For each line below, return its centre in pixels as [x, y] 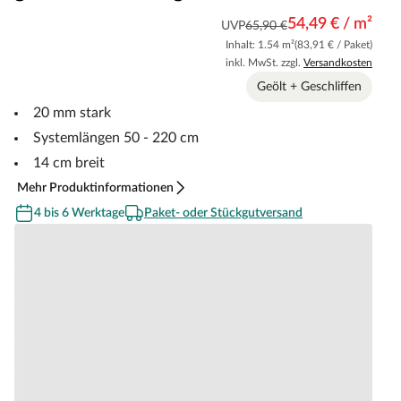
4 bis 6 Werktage [79, 213]
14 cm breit [69, 162]
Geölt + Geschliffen [309, 86]
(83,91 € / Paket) [333, 44]
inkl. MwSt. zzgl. [264, 62]
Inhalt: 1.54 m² [260, 44]
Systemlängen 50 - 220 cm [116, 137]
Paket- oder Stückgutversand [223, 213]
